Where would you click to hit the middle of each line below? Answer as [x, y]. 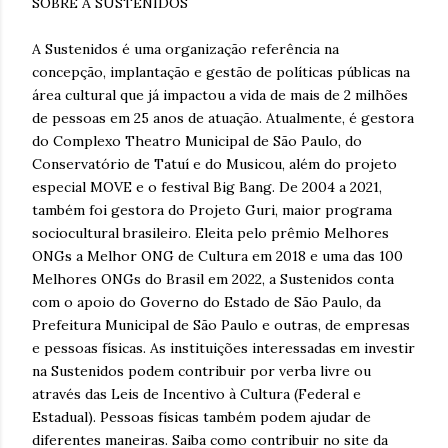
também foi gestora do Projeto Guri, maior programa [212, 209]
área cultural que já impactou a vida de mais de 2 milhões [220, 94]
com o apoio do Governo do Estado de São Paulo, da [206, 301]
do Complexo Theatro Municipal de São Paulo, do [197, 140]
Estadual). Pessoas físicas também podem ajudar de [201, 416]
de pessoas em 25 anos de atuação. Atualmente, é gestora [223, 117]
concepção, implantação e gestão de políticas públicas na [221, 71]
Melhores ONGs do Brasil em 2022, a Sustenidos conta [213, 278]
